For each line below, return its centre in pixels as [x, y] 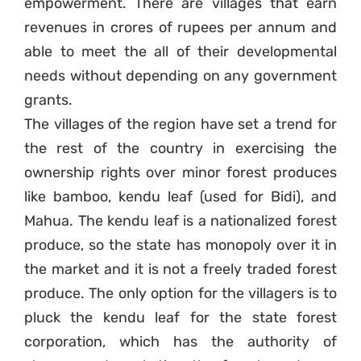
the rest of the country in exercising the [180, 149]
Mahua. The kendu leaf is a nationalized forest [180, 221]
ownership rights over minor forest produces [180, 173]
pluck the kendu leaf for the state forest [180, 318]
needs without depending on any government [180, 76]
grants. [48, 100]
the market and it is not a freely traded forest [180, 270]
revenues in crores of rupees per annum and [180, 28]
